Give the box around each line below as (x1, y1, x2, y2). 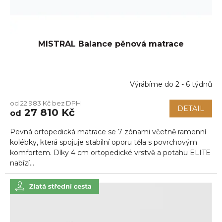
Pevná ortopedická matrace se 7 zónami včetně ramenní (10, 127, 206, 136)
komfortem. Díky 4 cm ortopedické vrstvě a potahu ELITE (10, 148, 211, 157)
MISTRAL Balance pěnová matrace (38, 39, 184, 49)
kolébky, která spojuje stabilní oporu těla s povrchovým (10, 137, 197, 147)
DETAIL (177, 104, 204, 113)
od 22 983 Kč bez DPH (10, 99, 81, 107)
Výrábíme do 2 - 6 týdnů (130, 80, 212, 89)
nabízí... (10, 158, 34, 167)
